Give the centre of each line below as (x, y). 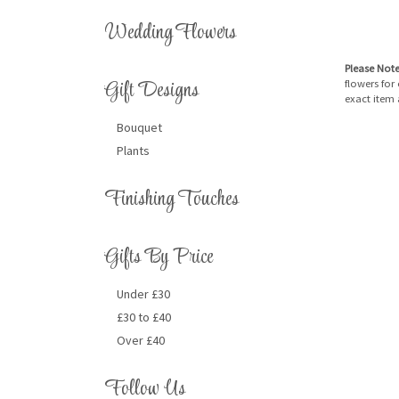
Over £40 (141, 341)
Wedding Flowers (170, 33)
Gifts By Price (159, 258)
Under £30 (143, 294)
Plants (133, 151)
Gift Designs (151, 91)
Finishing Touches (171, 200)
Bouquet (139, 128)
